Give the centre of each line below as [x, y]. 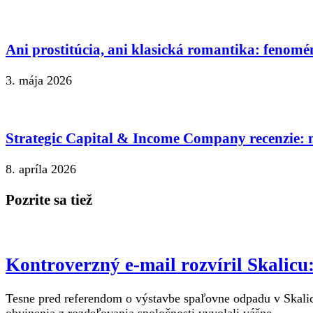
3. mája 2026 [39, 81]
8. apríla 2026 [41, 169]
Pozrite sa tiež [49, 200]
